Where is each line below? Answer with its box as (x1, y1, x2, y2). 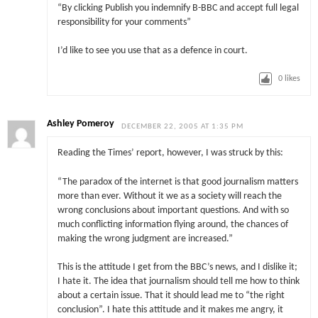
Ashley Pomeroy (47, 119, 115, 128)
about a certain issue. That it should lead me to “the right (57, 290, 285, 300)
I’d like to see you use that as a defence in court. (57, 46, 248, 56)
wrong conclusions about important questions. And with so (57, 205, 289, 215)
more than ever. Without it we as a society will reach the (57, 191, 282, 201)
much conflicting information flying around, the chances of (57, 219, 288, 229)
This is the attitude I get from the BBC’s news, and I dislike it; (57, 262, 297, 272)
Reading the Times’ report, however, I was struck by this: (57, 148, 283, 158)
